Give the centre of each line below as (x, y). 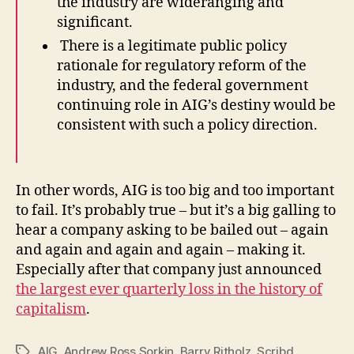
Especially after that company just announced (169, 269)
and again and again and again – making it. (161, 250)
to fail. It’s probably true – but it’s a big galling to (176, 210)
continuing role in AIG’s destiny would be (196, 106)
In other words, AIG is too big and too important (175, 190)
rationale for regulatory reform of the (182, 66)
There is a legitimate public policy (172, 47)
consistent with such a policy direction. (187, 126)
